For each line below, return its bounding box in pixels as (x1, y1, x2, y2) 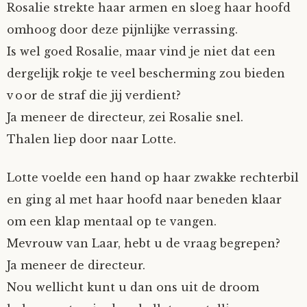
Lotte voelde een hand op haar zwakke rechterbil (7, 171, 299, 184)
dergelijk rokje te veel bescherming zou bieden (7, 66, 285, 80)
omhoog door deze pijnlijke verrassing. (7, 23, 238, 36)
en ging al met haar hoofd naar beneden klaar (7, 193, 282, 206)
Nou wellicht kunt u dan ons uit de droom (7, 280, 259, 294)
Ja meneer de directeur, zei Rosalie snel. (7, 110, 243, 124)
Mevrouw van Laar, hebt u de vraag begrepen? (7, 236, 280, 250)
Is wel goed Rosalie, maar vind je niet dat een (7, 45, 275, 58)
